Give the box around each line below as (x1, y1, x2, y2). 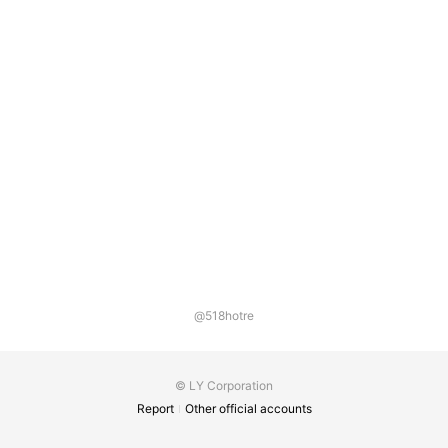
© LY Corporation (175, 378, 273, 393)
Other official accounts (185, 401, 312, 416)
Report (137, 401, 174, 416)
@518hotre (194, 308, 254, 323)
